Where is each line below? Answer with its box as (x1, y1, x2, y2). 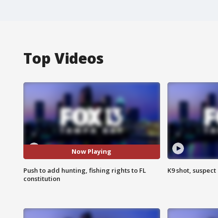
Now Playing (72, 147, 112, 156)
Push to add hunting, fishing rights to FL (23, 165, 146, 175)
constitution (23, 174, 60, 183)
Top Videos (23, 48, 104, 68)
